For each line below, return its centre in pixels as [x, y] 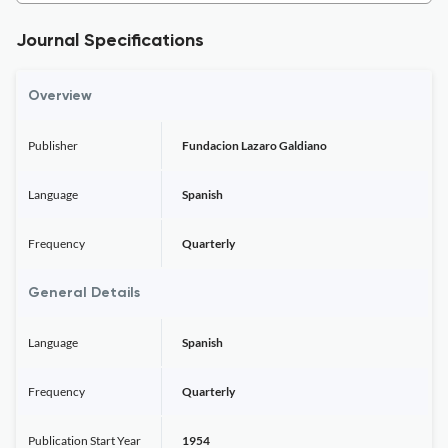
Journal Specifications [110, 41]
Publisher [53, 145]
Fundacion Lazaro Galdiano [254, 145]
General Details [84, 293]
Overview [60, 96]
